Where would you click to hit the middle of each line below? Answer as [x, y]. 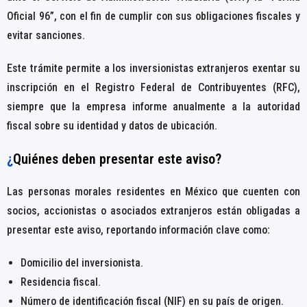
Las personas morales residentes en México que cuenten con [153, 191]
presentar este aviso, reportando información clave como [137, 230]
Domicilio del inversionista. [82, 262]
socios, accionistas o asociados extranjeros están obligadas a [153, 210]
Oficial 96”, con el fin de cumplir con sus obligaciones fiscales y [153, 16]
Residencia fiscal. [61, 282]
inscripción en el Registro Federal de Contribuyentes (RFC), [153, 87]
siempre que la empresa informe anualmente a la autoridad [153, 106]
